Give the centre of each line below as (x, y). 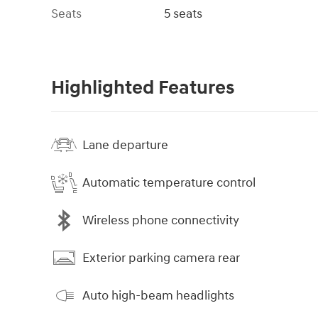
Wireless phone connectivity (161, 220)
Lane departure (125, 145)
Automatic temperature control (169, 182)
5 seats (183, 14)
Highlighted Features (143, 88)
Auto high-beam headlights (158, 295)
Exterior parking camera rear (161, 258)
